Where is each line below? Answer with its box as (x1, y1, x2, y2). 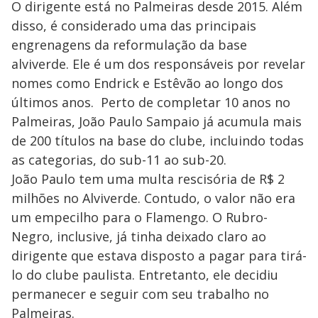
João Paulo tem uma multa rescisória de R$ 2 (11, 170, 285, 188)
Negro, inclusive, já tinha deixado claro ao (11, 228, 266, 246)
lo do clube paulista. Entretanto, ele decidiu (11, 266, 278, 284)
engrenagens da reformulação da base (11, 36, 247, 54)
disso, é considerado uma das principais (11, 17, 256, 35)
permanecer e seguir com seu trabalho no (11, 285, 269, 303)
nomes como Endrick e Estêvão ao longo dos (11, 75, 283, 92)
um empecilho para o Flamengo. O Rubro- (11, 209, 268, 226)
